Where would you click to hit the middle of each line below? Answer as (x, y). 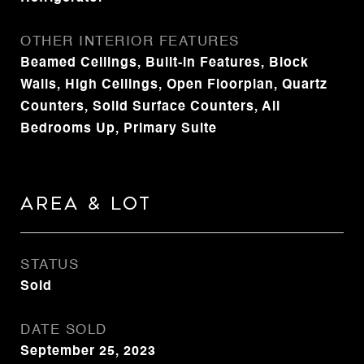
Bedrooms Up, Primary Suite (119, 129)
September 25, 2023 (88, 352)
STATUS (50, 265)
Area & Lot (86, 204)
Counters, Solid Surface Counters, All (150, 107)
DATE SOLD (64, 330)
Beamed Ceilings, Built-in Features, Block (165, 63)
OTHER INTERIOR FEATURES (130, 42)
